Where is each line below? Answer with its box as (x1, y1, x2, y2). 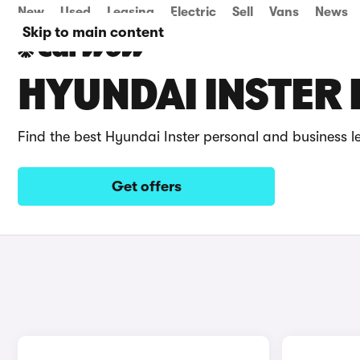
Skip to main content (22, 24, 164, 40)
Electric (170, 5, 216, 19)
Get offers (111, 178, 182, 194)
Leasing (107, 5, 154, 19)
